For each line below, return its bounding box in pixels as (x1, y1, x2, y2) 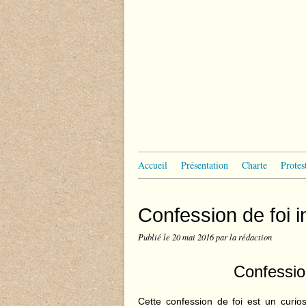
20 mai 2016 (172, 232, 216, 242)
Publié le (138, 232, 172, 242)
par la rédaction (216, 232, 272, 242)
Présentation (181, 158, 228, 171)
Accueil (138, 158, 167, 171)
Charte (242, 158, 267, 171)
